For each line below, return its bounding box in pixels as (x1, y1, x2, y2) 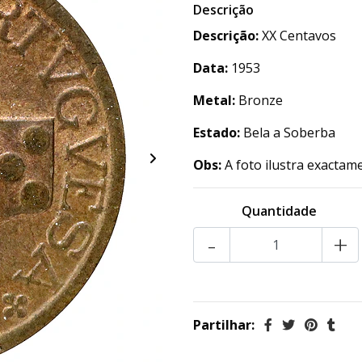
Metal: (193, 91, 235, 110)
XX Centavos (259, 27, 336, 45)
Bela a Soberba (240, 124, 335, 142)
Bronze (235, 91, 283, 110)
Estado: (193, 124, 240, 142)
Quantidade (242, 202, 318, 221)
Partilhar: (193, 316, 255, 335)
